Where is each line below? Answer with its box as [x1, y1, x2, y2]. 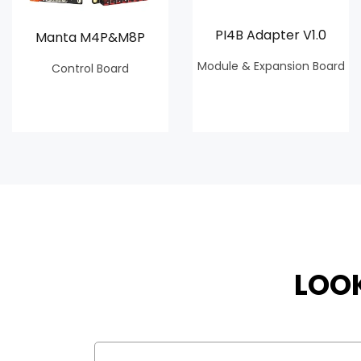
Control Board [52, 60, 129, 77]
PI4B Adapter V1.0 [215, 25, 326, 44]
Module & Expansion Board [197, 57, 345, 74]
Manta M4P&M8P [35, 27, 145, 47]
